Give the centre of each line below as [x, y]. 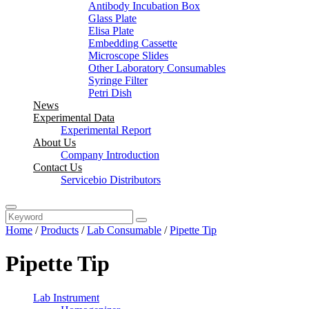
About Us [54, 142]
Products [60, 230]
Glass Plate [112, 18]
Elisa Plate [111, 31]
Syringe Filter [118, 80]
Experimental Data [74, 118]
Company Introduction [110, 155]
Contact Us [58, 167]
